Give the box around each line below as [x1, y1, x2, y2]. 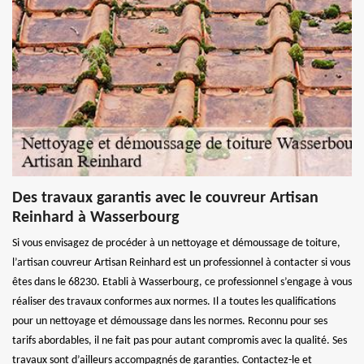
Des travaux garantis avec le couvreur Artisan [12, 189, 318, 206]
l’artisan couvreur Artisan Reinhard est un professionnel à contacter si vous [12, 256, 350, 269]
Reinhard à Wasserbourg [12, 209, 179, 226]
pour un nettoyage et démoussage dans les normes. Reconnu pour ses [12, 314, 327, 327]
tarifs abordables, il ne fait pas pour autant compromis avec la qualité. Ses [12, 334, 347, 347]
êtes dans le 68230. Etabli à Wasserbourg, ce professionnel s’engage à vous [12, 275, 352, 288]
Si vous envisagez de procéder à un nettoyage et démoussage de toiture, [12, 236, 340, 249]
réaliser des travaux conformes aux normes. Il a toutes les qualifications [12, 295, 336, 308]
